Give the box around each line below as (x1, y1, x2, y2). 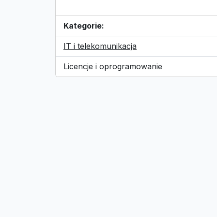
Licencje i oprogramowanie (63, 62, 162, 71)
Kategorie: (63, 21, 104, 31)
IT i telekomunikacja (63, 41, 137, 51)
